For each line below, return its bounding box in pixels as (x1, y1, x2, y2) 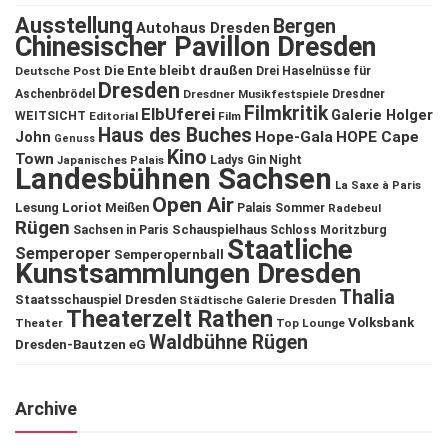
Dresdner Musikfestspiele (183, 87, 329, 102)
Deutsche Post (15, 64, 101, 79)
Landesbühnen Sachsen (15, 162, 332, 197)
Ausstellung (15, 13, 133, 39)
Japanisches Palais (57, 154, 164, 168)
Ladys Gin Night (210, 153, 302, 168)
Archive (15, 398, 77, 420)
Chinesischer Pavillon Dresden (15, 31, 376, 64)
